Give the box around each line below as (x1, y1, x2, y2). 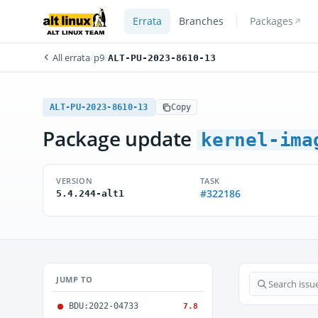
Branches (178, 15, 224, 28)
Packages (249, 15, 293, 28)
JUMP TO (56, 274, 93, 285)
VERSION (56, 175, 93, 186)
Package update (43, 125, 197, 152)
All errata (50, 51, 90, 64)
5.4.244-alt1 (56, 188, 124, 199)
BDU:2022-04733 (69, 301, 138, 311)
